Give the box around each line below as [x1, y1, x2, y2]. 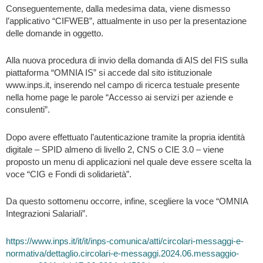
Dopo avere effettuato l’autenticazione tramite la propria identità [6, 132, 245, 142]
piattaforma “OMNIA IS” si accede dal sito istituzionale [6, 68, 212, 78]
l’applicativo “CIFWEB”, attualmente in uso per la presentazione [6, 16, 247, 26]
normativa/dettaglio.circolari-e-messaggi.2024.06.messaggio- [6, 248, 239, 258]
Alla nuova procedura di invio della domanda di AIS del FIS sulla [6, 56, 248, 66]
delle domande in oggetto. [6, 28, 103, 38]
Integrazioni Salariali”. [6, 209, 87, 219]
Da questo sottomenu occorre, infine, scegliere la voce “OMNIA [6, 197, 248, 207]
